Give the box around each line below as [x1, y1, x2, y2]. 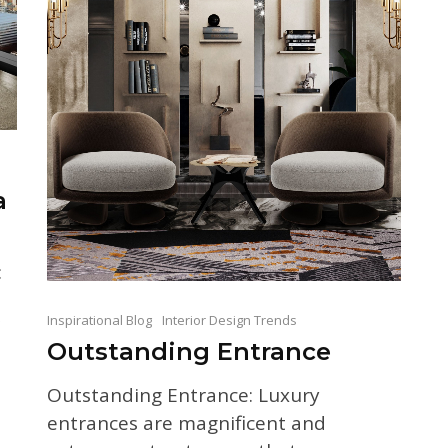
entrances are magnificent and [46, 409, 326, 436]
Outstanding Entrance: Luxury [46, 381, 320, 408]
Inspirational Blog [46, 310, 152, 329]
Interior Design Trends [161, 310, 297, 329]
